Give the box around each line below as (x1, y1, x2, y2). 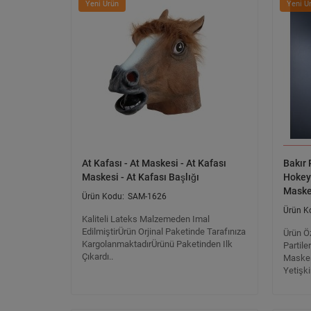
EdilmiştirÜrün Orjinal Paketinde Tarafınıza (82, 226, 246, 237)
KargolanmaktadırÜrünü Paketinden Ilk (82, 239, 233, 249)
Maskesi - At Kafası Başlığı (82, 171, 199, 183)
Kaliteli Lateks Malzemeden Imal (82, 214, 210, 224)
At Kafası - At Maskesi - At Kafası (82, 158, 226, 169)
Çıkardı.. (82, 251, 113, 262)
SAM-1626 (128, 192, 167, 201)
